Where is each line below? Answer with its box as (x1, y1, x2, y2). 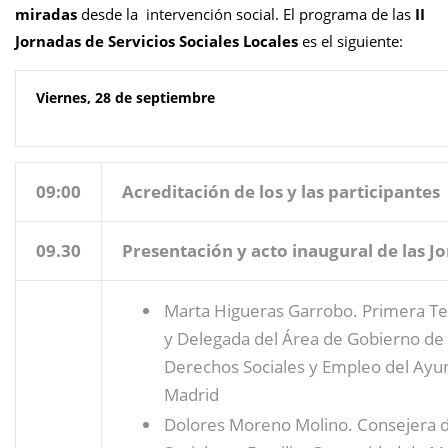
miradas (15, 3, 77, 24)
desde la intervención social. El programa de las (77, 3, 415, 24)
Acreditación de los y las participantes (122, 179, 440, 203)
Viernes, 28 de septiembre (36, 87, 215, 107)
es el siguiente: (298, 30, 403, 51)
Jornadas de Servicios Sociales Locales (15, 30, 298, 51)
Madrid (164, 382, 219, 406)
